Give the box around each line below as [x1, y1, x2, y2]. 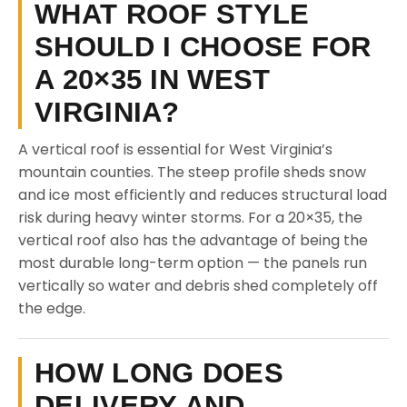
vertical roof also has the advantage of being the [18, 230, 368, 251]
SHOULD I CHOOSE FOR [35, 31, 372, 63]
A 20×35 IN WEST [35, 64, 271, 95]
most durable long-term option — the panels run [18, 253, 367, 273]
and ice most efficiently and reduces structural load [18, 184, 387, 205]
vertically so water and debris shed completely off [18, 275, 378, 296]
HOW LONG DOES [35, 357, 283, 389]
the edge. [18, 298, 85, 319]
